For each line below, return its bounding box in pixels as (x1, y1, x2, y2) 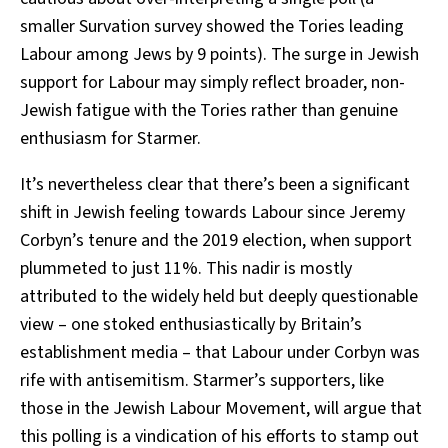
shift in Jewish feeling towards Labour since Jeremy (20, 200, 405, 226)
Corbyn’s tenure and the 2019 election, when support (20, 228, 412, 254)
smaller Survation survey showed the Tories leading (20, 14, 404, 40)
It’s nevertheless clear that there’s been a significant (20, 172, 410, 198)
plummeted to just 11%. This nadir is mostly (20, 256, 352, 282)
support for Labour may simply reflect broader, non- (20, 70, 405, 96)
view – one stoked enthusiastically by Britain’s (20, 312, 362, 338)
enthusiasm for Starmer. (20, 126, 201, 152)
